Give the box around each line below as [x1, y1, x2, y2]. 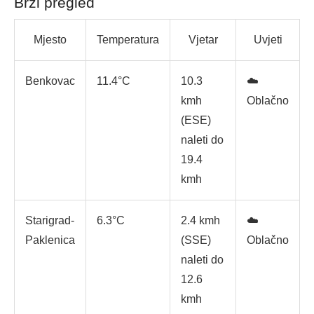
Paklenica [25, 234, 75, 247]
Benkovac [25, 75, 75, 88]
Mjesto [34, 34, 67, 46]
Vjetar [188, 34, 218, 46]
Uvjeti [253, 34, 282, 46]
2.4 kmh [181, 214, 220, 227]
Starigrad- [25, 214, 74, 227]
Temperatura [97, 34, 159, 46]
